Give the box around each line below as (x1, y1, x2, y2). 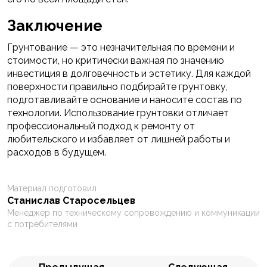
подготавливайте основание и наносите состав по (7, 94, 242, 105)
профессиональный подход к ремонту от (7, 120, 195, 132)
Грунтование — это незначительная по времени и (7, 41, 235, 53)
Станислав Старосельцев (7, 194, 135, 206)
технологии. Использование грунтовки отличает (7, 107, 229, 119)
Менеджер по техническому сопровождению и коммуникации (7, 207, 260, 218)
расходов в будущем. (7, 146, 106, 158)
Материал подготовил (7, 183, 97, 193)
